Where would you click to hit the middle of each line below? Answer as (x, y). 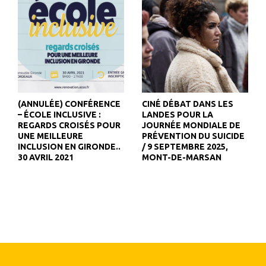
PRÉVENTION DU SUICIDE (193, 136)
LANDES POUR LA (178, 115)
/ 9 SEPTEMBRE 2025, (185, 147)
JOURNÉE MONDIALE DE (191, 125)
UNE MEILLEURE (50, 136)
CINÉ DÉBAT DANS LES (188, 104)
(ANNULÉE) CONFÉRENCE (69, 104)
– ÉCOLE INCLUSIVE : (59, 115)
